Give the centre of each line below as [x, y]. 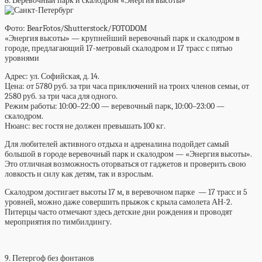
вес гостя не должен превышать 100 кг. [98, 126]
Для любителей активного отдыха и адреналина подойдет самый [117, 144]
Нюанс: [18, 126]
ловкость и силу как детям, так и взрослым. [80, 174]
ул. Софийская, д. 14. [64, 76]
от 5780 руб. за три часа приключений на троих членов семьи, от [138, 86]
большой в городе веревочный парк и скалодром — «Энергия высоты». [128, 154]
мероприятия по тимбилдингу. [60, 222]
